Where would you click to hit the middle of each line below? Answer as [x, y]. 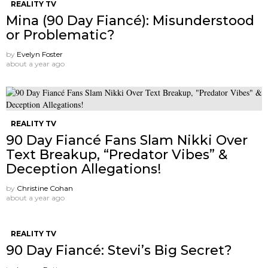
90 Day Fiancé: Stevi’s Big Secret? [119, 251]
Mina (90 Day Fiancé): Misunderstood [130, 21]
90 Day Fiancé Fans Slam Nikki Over [127, 141]
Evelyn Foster [40, 54]
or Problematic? [60, 35]
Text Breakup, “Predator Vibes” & [117, 155]
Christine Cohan [45, 188]
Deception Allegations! [83, 169]
